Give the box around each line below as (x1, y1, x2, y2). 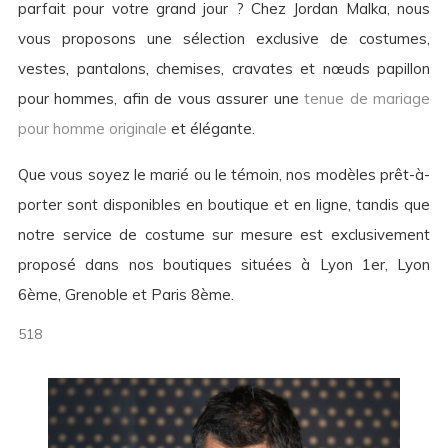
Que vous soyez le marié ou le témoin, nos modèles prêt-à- (18, 165, 430, 184)
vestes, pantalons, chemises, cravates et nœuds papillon (18, 59, 430, 78)
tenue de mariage (304, 89, 431, 108)
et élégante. (167, 119, 255, 138)
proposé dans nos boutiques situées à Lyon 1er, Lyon (18, 255, 430, 274)
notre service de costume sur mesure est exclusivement (18, 225, 430, 244)
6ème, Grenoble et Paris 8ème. (18, 285, 234, 304)
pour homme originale (18, 119, 167, 138)
